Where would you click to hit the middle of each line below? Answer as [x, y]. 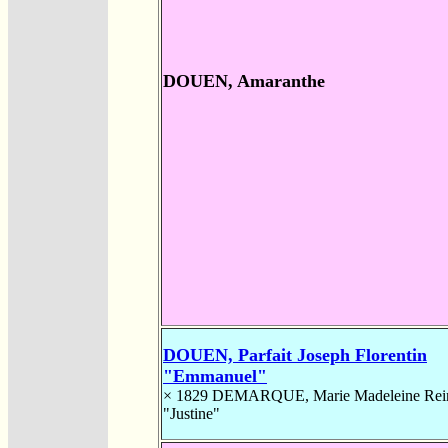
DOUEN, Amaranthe [244, 80]
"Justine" [191, 413]
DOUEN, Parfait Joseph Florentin [295, 354]
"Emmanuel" [215, 375]
